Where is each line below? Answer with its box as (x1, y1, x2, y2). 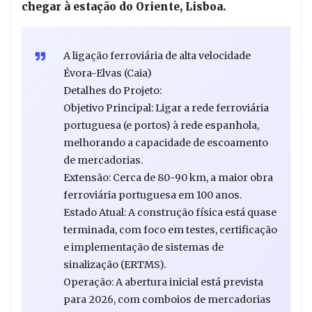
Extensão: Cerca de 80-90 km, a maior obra (63, 171, 273, 185)
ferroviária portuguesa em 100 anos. (63, 189, 242, 202)
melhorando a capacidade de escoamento (63, 136, 268, 150)
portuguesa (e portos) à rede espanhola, (63, 119, 259, 132)
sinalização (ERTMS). (63, 258, 166, 272)
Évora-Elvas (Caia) (63, 67, 152, 80)
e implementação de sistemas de (63, 241, 224, 254)
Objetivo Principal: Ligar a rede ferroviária (63, 102, 269, 115)
